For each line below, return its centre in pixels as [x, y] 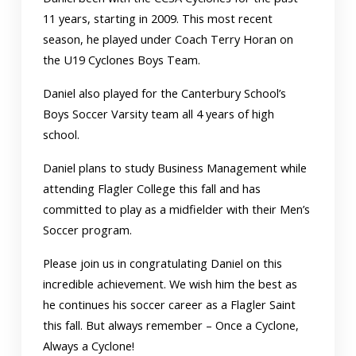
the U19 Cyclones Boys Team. [122, 60]
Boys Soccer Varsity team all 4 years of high [159, 114]
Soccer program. [88, 230]
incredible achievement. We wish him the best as [170, 284]
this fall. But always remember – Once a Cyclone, [171, 326]
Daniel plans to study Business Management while [175, 168]
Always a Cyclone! [89, 346]
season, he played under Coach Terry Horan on [168, 40]
